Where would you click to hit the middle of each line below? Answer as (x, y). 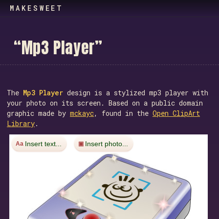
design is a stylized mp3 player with (136, 93)
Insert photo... (107, 143)
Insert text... (43, 143)
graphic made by (38, 113)
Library (21, 123)
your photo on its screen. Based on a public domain (105, 103)
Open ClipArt (176, 113)
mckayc (82, 113)
